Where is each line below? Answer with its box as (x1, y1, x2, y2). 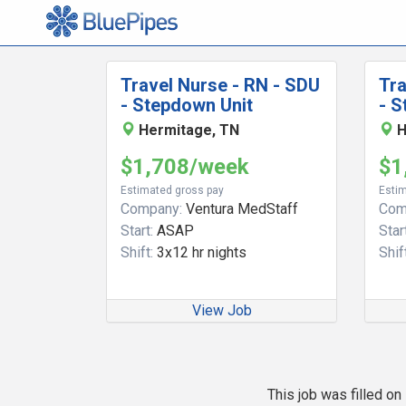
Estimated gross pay (121, 184, 224, 197)
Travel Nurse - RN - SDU (121, 74, 320, 96)
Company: (121, 200, 182, 217)
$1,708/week (121, 154, 249, 179)
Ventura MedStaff (182, 200, 298, 217)
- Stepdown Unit (121, 94, 253, 116)
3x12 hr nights (153, 244, 246, 261)
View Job (191, 302, 252, 319)
